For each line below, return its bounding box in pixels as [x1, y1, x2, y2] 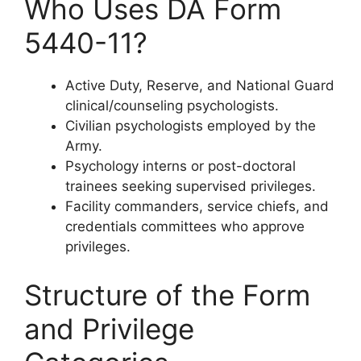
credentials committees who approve [65, 218, 305, 234]
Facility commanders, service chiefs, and [65, 198, 329, 214]
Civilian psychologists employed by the [65, 118, 316, 134]
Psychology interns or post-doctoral [65, 158, 296, 174]
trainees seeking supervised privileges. [65, 178, 316, 194]
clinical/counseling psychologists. [65, 98, 279, 114]
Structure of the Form [24, 277, 310, 312]
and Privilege [24, 311, 194, 346]
